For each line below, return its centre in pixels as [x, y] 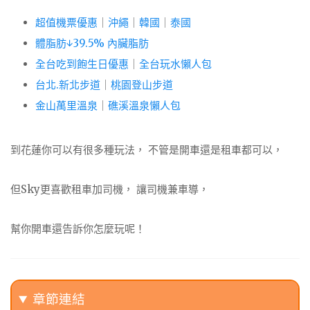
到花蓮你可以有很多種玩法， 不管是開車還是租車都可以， [147, 150]
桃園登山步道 [142, 85]
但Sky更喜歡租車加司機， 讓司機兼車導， [110, 189]
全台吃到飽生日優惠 [82, 64]
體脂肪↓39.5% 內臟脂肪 [92, 44]
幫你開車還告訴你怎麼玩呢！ [78, 228]
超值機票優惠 [66, 23]
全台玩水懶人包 [175, 64]
